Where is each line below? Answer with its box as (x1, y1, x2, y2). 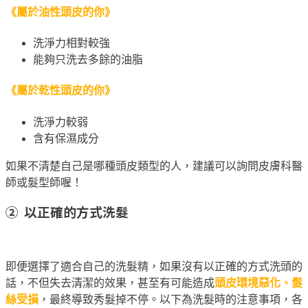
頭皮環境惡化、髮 (214, 277, 302, 289)
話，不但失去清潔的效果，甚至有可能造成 (5, 277, 214, 289)
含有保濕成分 (33, 132, 99, 144)
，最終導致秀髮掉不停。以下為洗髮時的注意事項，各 (38, 294, 302, 305)
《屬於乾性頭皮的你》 (5, 85, 115, 97)
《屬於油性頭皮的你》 (5, 5, 115, 18)
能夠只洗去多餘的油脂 (33, 54, 143, 66)
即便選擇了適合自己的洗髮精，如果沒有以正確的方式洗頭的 (5, 261, 302, 272)
